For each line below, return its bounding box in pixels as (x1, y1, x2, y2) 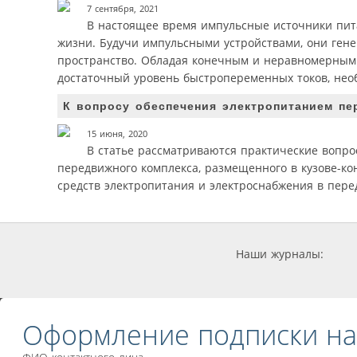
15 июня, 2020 (87, 128, 147, 140)
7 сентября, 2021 (87, 3, 159, 15)
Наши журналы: (236, 246, 324, 262)
